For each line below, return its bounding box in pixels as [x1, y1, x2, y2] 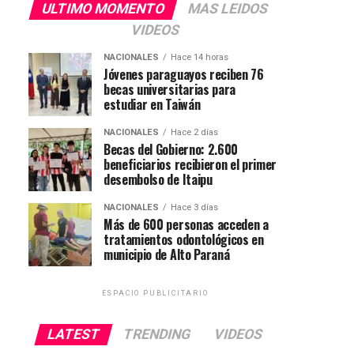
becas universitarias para [104, 79, 235, 99]
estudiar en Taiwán [104, 94, 201, 114]
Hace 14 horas [171, 51, 228, 62]
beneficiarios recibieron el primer [104, 154, 277, 174]
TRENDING [121, 326, 193, 342]
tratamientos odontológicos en [104, 229, 264, 249]
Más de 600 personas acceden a [104, 214, 269, 234]
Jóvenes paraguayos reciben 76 [104, 64, 264, 84]
